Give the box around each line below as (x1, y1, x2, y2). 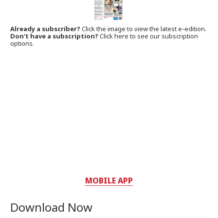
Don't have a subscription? (10, 32, 99, 41)
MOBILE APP (85, 175, 133, 186)
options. (10, 39, 35, 48)
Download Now (10, 199, 93, 216)
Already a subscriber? (10, 24, 82, 34)
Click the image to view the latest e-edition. (82, 24, 207, 34)
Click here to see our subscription (100, 32, 199, 41)
